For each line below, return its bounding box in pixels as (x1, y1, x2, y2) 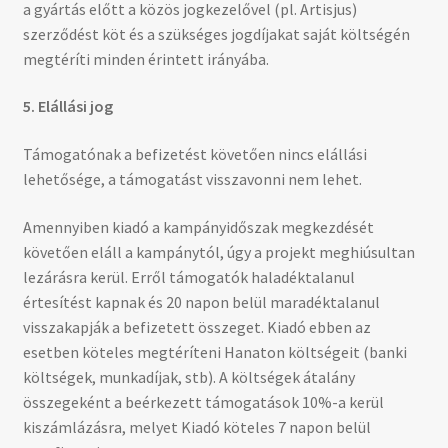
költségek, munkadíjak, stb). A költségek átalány (22, 366, 355, 387)
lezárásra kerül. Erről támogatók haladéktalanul (22, 266, 355, 287)
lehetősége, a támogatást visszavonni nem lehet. (22, 168, 362, 189)
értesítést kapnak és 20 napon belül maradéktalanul (22, 291, 380, 312)
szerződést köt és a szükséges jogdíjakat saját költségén (22, 23, 410, 44)
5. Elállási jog (22, 96, 113, 117)
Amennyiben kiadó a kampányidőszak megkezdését (22, 216, 374, 237)
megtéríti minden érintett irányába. (22, 48, 269, 69)
